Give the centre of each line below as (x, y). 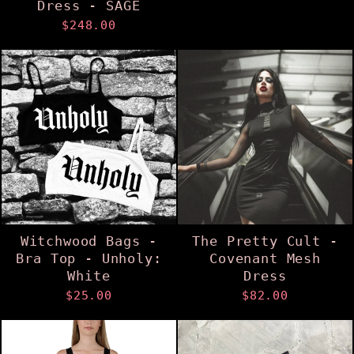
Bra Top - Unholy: (89, 258)
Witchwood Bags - (89, 241)
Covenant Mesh (265, 258)
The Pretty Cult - (265, 241)
